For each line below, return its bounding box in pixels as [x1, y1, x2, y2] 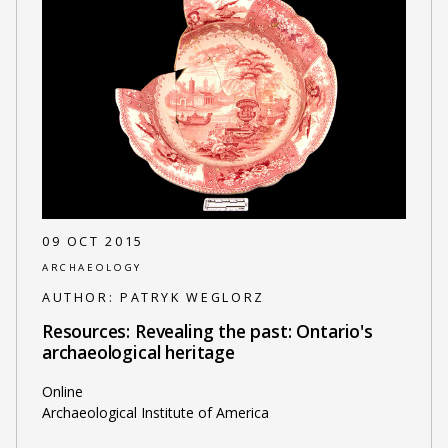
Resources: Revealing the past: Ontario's [41, 319, 373, 344]
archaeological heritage [41, 340, 235, 365]
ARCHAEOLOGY [41, 261, 142, 275]
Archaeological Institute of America [41, 402, 269, 422]
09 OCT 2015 [41, 232, 144, 250]
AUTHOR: [41, 288, 120, 306]
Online [41, 381, 83, 401]
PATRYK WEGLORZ [119, 288, 265, 306]
